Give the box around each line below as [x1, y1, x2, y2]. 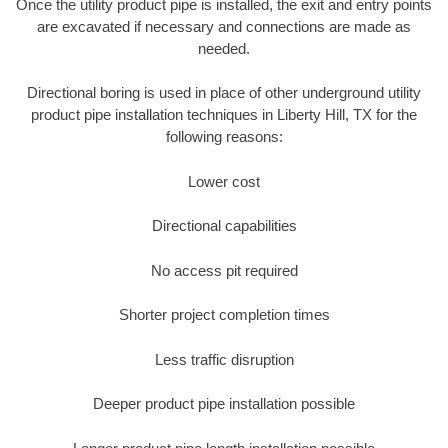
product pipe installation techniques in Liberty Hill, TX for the [31, 106, 417, 124]
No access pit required [150, 261, 298, 279]
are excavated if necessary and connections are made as [37, 17, 411, 35]
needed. [198, 39, 250, 57]
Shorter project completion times [118, 306, 330, 324]
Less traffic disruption [154, 350, 294, 368]
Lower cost [188, 172, 260, 190]
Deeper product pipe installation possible [93, 395, 355, 413]
